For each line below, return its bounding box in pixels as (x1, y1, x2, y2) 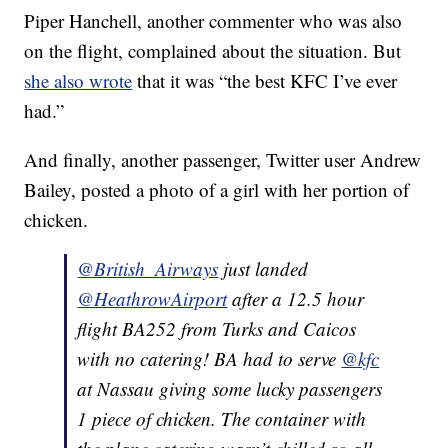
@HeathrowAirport (77, 286, 228, 312)
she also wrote (24, 68, 133, 94)
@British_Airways (77, 256, 219, 282)
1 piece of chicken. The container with (77, 406, 367, 432)
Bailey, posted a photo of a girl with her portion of (24, 177, 410, 203)
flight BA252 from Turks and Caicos (77, 316, 357, 342)
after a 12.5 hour (227, 286, 365, 312)
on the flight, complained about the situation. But (24, 38, 402, 64)
